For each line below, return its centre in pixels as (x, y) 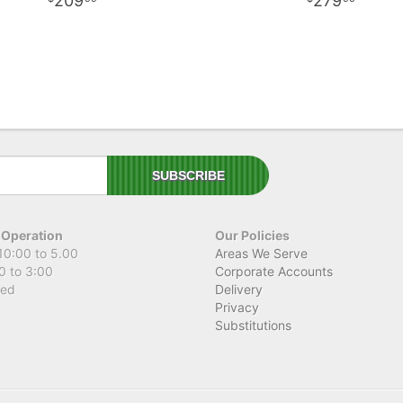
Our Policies (252, 235)
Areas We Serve (261, 253)
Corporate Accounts (274, 271)
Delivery (239, 289)
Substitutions (253, 325)
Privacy (237, 307)
